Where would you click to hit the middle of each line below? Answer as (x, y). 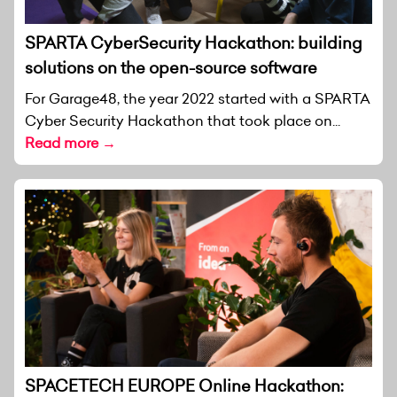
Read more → (70, 142)
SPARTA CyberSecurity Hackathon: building (194, 43)
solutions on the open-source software (171, 67)
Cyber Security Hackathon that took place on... (183, 120)
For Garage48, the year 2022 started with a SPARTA (198, 98)
